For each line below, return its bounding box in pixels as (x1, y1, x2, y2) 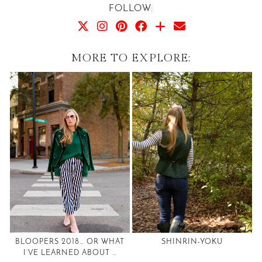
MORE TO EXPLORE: (71, 51, 191, 64)
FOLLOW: (109, 4, 153, 13)
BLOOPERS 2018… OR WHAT (15, 237, 125, 246)
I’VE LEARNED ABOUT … (23, 249, 117, 257)
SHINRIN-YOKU (161, 237, 223, 246)
